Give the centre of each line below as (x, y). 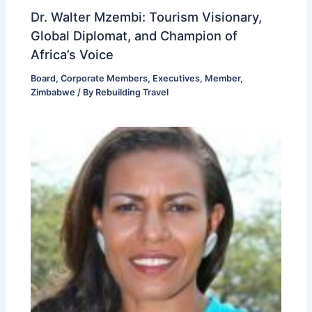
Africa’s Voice (72, 54)
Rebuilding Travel (132, 92)
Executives (177, 78)
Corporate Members (104, 78)
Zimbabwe (53, 92)
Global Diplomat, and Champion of (134, 35)
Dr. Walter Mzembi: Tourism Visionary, (147, 16)
